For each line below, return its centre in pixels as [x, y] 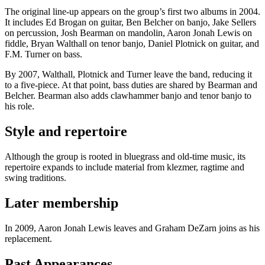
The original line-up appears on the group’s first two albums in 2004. [132, 12]
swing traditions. [35, 178]
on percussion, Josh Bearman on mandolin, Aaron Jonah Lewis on [128, 33]
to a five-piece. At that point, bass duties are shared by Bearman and [131, 85]
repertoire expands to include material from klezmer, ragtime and [125, 167]
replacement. [28, 239]
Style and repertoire [66, 132]
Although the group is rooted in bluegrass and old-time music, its [125, 157]
